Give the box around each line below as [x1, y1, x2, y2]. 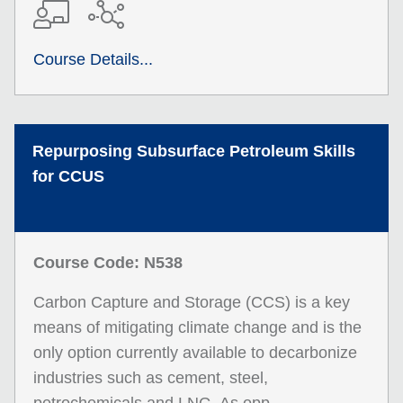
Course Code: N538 [33, 254, 183, 272]
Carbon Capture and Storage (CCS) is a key [33, 293, 350, 311]
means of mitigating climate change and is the [33, 318, 362, 336]
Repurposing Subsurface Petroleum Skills [32, 142, 355, 160]
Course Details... [33, 50, 153, 68]
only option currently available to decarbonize [33, 344, 357, 362]
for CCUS [32, 167, 104, 185]
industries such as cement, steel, [33, 369, 268, 387]
